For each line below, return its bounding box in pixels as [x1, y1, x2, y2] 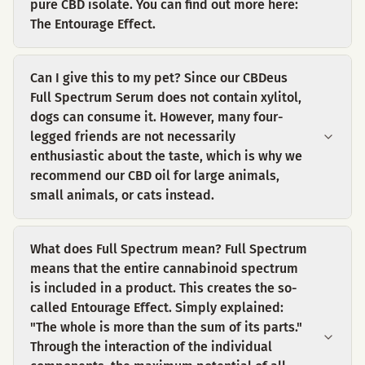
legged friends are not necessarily [30, 129, 235, 144]
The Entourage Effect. [30, 16, 156, 32]
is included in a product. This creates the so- [30, 280, 297, 296]
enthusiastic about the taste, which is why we [30, 148, 302, 164]
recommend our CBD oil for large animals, [30, 168, 279, 183]
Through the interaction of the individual [30, 339, 272, 354]
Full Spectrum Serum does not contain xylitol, [30, 90, 301, 105]
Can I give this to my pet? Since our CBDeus [30, 70, 288, 86]
